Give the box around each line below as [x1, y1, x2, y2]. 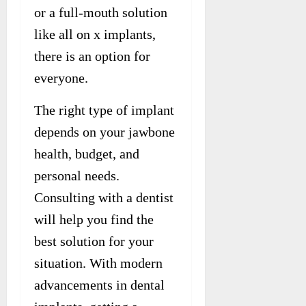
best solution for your [34, 233, 154, 249]
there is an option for [34, 48, 150, 64]
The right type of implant [34, 102, 174, 117]
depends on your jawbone [34, 124, 175, 139]
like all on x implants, [34, 26, 156, 42]
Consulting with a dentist [34, 189, 173, 205]
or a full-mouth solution [34, 4, 167, 20]
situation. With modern [34, 255, 163, 270]
